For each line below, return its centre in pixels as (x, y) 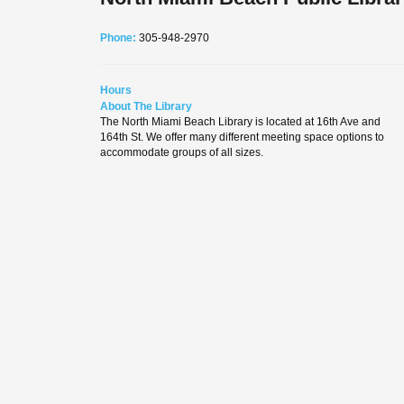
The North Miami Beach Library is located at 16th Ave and (240, 121)
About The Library (146, 106)
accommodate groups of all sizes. (182, 152)
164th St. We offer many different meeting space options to (242, 137)
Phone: (119, 37)
